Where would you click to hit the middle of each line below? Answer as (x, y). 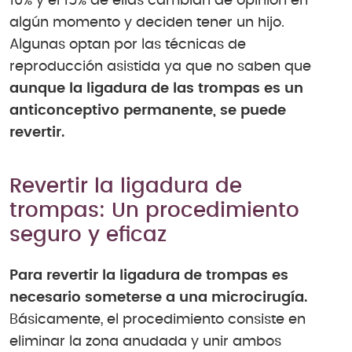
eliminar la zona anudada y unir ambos (145, 341)
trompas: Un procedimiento (154, 211)
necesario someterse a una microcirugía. (158, 297)
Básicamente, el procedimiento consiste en (158, 319)
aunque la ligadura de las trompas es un (156, 89)
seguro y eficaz (88, 235)
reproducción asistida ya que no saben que (160, 67)
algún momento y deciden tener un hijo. (147, 23)
